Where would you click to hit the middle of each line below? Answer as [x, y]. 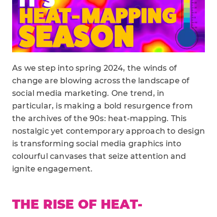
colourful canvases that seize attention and [99, 156]
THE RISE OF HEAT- [77, 204]
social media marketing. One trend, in [88, 93]
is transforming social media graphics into [97, 143]
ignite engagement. [53, 169]
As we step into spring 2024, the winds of [95, 68]
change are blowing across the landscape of [101, 80]
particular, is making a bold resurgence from [102, 106]
